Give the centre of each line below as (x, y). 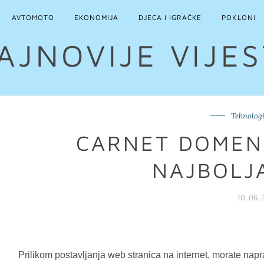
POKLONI (239, 17)
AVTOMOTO (33, 17)
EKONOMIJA (96, 17)
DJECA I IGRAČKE (170, 17)
